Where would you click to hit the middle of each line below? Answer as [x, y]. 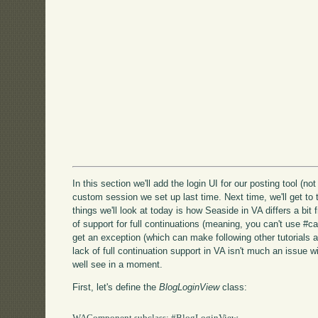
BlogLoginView [190, 287]
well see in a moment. [118, 264]
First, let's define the [116, 287]
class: [234, 287]
